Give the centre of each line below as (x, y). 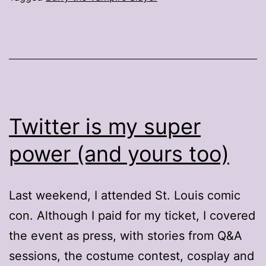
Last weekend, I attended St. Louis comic (125, 195)
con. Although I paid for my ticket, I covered (132, 215)
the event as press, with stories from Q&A (126, 235)
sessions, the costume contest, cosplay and (132, 256)
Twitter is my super (105, 126)
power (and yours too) (119, 153)
